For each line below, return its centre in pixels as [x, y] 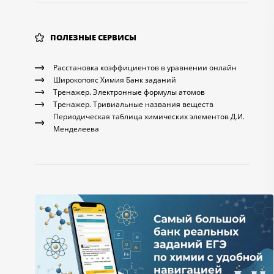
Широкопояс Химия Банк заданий [115, 80]
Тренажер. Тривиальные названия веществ [133, 104]
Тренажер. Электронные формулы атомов [129, 92]
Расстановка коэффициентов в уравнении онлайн [145, 68]
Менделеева [76, 129]
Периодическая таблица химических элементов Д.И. [149, 117]
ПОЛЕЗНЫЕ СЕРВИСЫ [93, 37]
